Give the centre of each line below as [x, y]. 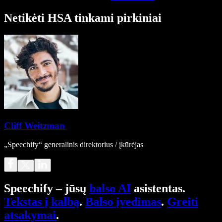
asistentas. [158, 189]
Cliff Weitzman [34, 125]
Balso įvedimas [123, 202]
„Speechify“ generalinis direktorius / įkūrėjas [74, 145]
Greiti [183, 202]
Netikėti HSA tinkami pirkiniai [83, 18]
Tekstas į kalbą [42, 202]
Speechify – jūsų [47, 189]
